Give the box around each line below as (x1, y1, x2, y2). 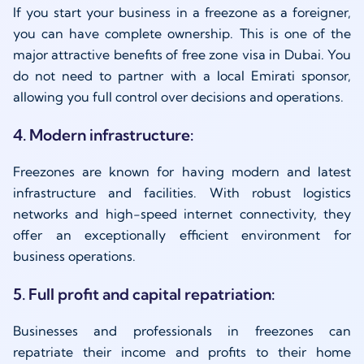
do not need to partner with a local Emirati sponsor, (13, 67, 351, 84)
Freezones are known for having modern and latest (13, 163, 351, 180)
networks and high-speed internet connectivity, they (13, 206, 351, 223)
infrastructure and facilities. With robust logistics (13, 184, 351, 201)
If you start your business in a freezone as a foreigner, (13, 3, 351, 20)
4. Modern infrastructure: (13, 125, 193, 145)
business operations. (13, 248, 136, 265)
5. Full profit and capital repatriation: (13, 284, 275, 305)
